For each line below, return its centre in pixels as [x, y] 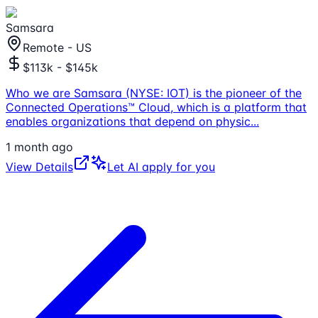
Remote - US [57, 47]
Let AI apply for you [161, 166]
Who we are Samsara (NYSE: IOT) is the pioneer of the [154, 93]
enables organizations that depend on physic [128, 121]
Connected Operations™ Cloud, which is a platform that [156, 107]
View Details [39, 166]
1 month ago [39, 147]
